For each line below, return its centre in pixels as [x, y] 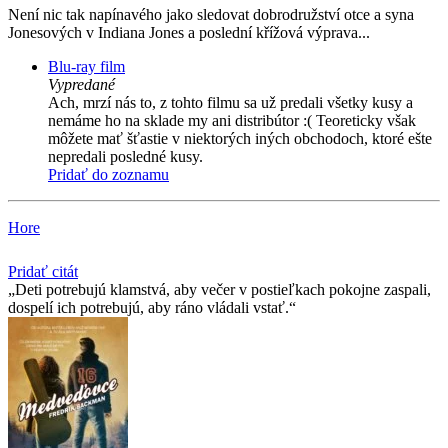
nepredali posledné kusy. [125, 157]
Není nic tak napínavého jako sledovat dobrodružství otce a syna [211, 15]
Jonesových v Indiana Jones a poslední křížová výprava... [189, 33]
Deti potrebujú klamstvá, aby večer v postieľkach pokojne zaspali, [223, 290]
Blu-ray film [86, 67]
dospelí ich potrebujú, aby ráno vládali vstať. [148, 308]
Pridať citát [43, 272]
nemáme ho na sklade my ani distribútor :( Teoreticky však [232, 121]
